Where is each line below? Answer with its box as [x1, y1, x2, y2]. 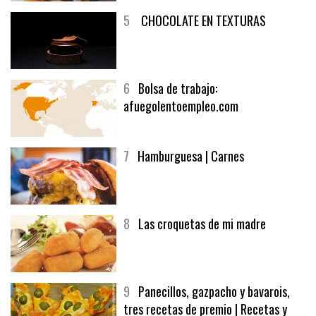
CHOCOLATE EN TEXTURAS [138, 11, 266, 30]
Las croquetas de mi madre [138, 214, 266, 233]
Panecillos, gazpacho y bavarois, [138, 282, 290, 301]
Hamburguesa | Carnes [138, 147, 244, 166]
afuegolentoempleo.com [123, 97, 238, 116]
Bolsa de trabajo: [138, 79, 217, 98]
